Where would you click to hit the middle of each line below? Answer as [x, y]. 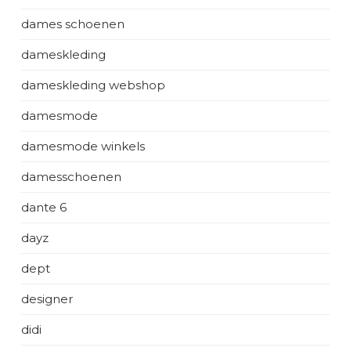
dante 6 [44, 207]
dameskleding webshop [93, 85]
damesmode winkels [83, 146]
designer [47, 299]
